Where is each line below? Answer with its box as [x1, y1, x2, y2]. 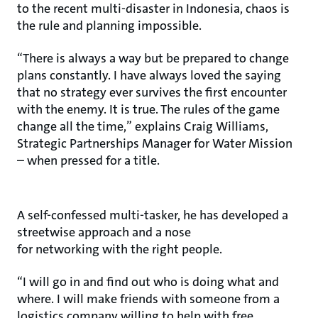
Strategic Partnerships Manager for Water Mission [17, 135, 292, 152]
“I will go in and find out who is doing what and [17, 273, 279, 290]
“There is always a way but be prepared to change [17, 50, 289, 67]
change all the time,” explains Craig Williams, [17, 118, 268, 135]
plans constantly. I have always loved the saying [17, 67, 281, 84]
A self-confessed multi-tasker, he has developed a [17, 207, 288, 224]
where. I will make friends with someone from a [17, 290, 280, 307]
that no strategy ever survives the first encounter [17, 84, 287, 101]
